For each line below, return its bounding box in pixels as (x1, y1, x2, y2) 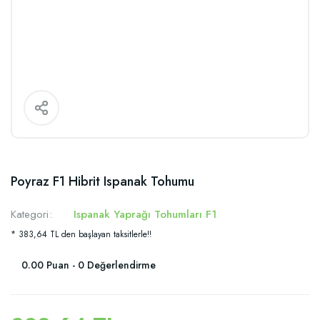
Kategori (11, 206, 49, 222)
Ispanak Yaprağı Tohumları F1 (74, 206, 217, 222)
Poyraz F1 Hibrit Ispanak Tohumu (11, 172, 194, 191)
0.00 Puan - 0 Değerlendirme (21, 258, 156, 272)
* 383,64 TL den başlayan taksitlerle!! (11, 228, 151, 241)
